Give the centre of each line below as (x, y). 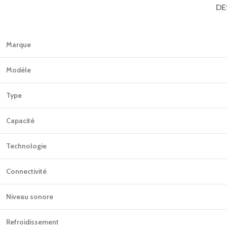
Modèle (18, 70)
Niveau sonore (30, 197)
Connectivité (26, 171)
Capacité (20, 121)
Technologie (26, 146)
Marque (18, 45)
